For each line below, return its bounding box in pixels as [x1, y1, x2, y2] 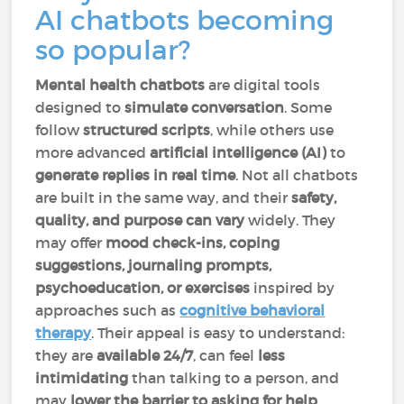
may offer [35, 234, 106, 252]
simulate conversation [124, 98, 285, 116]
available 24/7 [96, 346, 194, 364]
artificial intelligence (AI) [150, 143, 327, 161]
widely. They [244, 211, 336, 229]
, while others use [210, 121, 335, 139]
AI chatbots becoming [35, 4, 335, 37]
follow [35, 121, 84, 139]
